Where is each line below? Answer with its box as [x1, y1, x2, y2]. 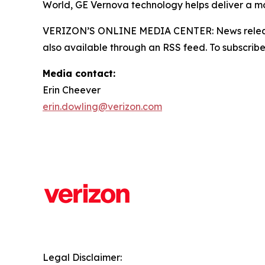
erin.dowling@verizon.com [43, 100, 162, 112]
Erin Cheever [43, 83, 101, 96]
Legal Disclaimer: [43, 251, 122, 263]
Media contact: [43, 67, 118, 79]
